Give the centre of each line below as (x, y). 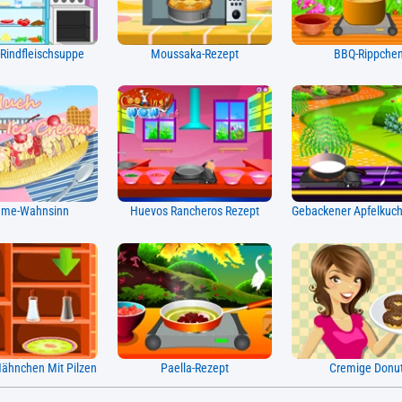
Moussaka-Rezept (194, 54)
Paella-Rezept (194, 369)
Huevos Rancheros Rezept (194, 211)
